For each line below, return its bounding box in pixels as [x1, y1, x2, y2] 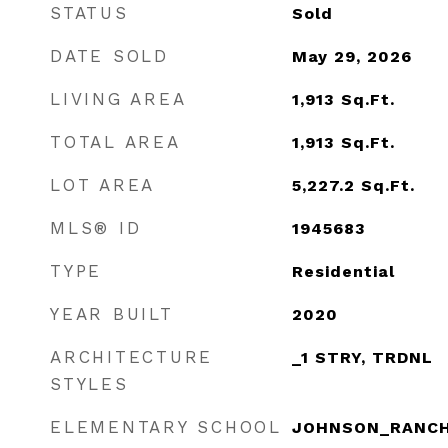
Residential [291, 262, 395, 281]
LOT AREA [50, 175, 155, 195]
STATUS [50, 3, 129, 23]
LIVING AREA [50, 89, 187, 109]
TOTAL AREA [50, 132, 181, 152]
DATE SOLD [50, 46, 169, 66]
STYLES [50, 374, 129, 394]
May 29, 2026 [291, 47, 412, 66]
